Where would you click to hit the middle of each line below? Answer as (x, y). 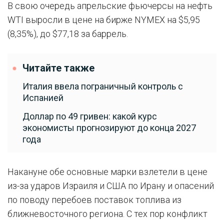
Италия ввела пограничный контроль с (103, 86)
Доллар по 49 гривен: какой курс (90, 116)
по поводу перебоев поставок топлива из (94, 200)
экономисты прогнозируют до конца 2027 (109, 128)
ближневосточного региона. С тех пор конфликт (107, 214)
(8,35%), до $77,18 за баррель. (68, 34)
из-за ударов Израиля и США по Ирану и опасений (111, 186)
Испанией (43, 98)
